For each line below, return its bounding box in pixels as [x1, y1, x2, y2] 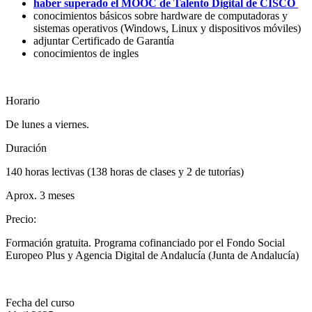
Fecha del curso [6, 296, 75, 309]
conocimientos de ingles [33, 47, 141, 59]
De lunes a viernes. [6, 118, 89, 130]
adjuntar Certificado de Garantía [33, 34, 177, 47]
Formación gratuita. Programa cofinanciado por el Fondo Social [6, 236, 285, 249]
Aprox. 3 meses [6, 189, 75, 201]
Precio [6, 212, 33, 225]
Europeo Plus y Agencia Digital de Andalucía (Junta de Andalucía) [6, 249, 299, 261]
